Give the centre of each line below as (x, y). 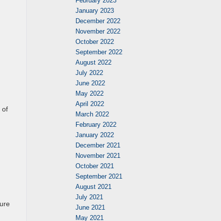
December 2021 (98, 145)
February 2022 (96, 125)
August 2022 (93, 62)
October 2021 (95, 166)
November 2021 (98, 156)
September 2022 (99, 52)
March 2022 (92, 114)
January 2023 (95, 11)
